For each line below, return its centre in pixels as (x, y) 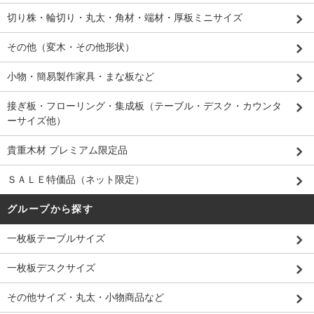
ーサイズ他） (36, 120)
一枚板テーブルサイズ (56, 238)
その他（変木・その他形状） (71, 47)
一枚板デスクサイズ (51, 267)
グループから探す (50, 209)
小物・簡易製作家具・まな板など (81, 76)
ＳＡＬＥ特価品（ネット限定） (76, 179)
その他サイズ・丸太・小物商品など (86, 297)
